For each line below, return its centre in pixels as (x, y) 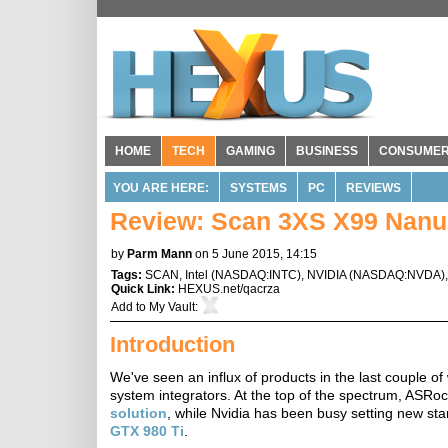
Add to (130, 307)
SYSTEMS (258, 188)
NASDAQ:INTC (256, 275)
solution (138, 413)
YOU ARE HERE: (161, 188)
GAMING (250, 151)
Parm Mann (159, 254)
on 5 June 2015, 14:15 (256, 254)
